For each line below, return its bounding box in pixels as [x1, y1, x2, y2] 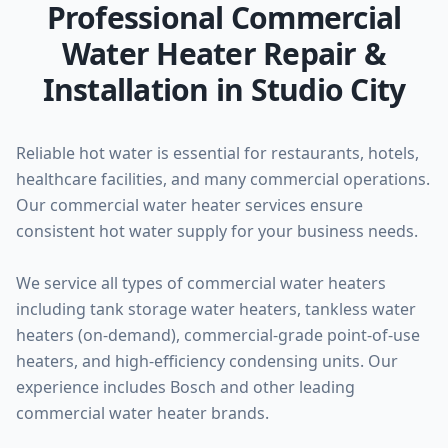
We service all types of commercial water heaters [16, 272, 386, 294]
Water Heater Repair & [61, 33, 387, 74]
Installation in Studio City [42, 69, 406, 110]
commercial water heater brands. [16, 402, 269, 424]
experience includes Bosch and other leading [16, 376, 355, 398]
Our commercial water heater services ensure [16, 194, 363, 216]
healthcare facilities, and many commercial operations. [16, 168, 430, 190]
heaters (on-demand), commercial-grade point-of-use [16, 324, 420, 346]
